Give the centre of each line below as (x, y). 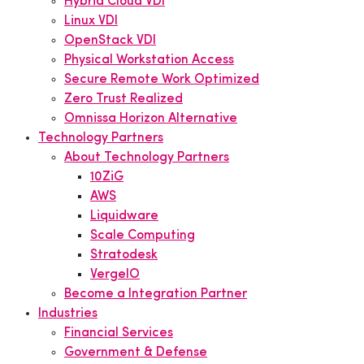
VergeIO (115, 275)
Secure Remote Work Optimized (162, 80)
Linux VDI (91, 21)
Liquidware (124, 216)
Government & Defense (136, 353)
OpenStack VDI (110, 41)
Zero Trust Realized (123, 99)
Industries (68, 314)
